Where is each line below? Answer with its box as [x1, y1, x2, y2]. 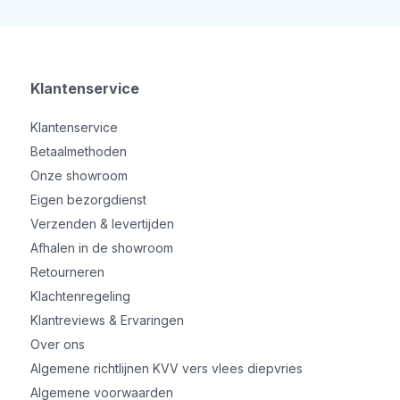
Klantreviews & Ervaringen [29, 312, 184, 328]
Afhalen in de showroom [29, 239, 173, 255]
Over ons [29, 336, 85, 352]
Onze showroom [29, 167, 128, 183]
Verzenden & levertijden [29, 215, 174, 231]
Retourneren [29, 263, 104, 279]
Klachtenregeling [29, 287, 130, 304]
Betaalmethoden [29, 143, 127, 159]
